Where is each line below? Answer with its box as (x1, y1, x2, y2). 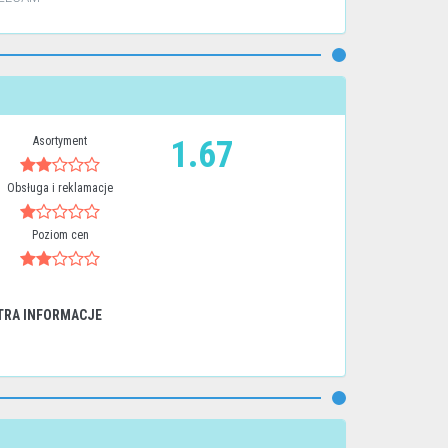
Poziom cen (31, 228, 89, 242)
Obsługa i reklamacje (7, 181, 114, 195)
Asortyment (33, 134, 88, 148)
